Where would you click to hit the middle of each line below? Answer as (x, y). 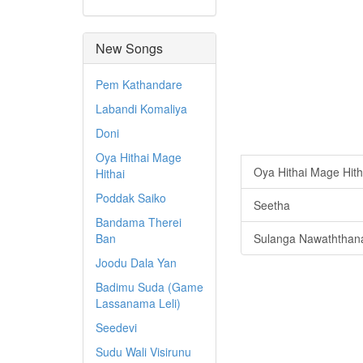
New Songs (129, 48)
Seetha (272, 205)
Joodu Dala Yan (136, 263)
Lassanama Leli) (138, 303)
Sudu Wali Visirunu (143, 352)
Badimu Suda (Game (149, 287)
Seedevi (116, 327)
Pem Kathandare (139, 84)
